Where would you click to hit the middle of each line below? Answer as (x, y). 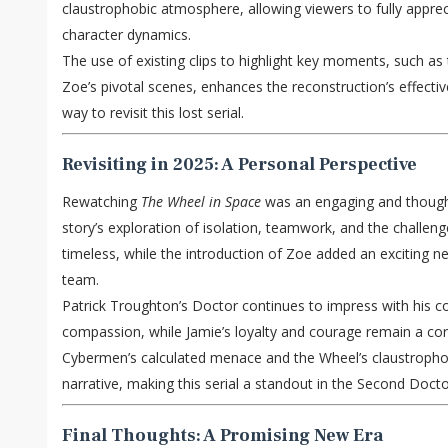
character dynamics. (126, 35)
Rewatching (101, 202)
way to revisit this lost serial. (153, 113)
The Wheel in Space (201, 202)
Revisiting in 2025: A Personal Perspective (239, 165)
